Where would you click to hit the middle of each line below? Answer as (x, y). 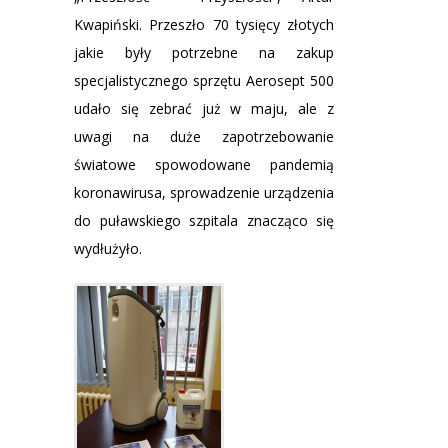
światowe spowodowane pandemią (204, 165)
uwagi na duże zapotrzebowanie (204, 137)
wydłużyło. (108, 249)
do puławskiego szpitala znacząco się (204, 221)
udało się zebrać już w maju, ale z (204, 109)
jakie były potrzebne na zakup (204, 53)
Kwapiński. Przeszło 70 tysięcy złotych (204, 25)
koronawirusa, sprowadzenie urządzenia (204, 193)
